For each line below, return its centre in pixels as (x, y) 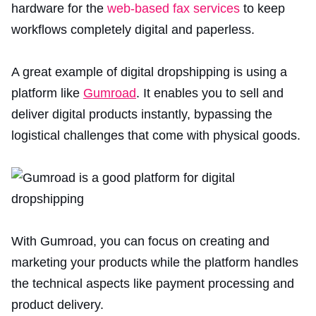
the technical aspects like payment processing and (153, 283)
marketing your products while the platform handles (155, 262)
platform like (47, 93)
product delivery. (57, 304)
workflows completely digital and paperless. (133, 29)
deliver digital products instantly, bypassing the (142, 114)
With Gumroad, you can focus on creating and (140, 241)
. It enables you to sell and (210, 93)
